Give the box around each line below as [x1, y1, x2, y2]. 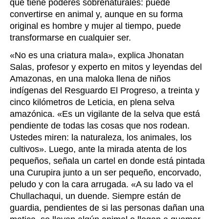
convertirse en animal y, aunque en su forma [10, 9, 183, 20]
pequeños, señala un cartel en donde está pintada [10, 156, 205, 166]
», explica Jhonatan [108, 50, 184, 61]
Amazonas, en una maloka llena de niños [10, 74, 171, 84]
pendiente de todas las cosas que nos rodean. [10, 121, 190, 131]
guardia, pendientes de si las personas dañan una [10, 203, 204, 213]
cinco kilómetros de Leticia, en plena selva [10, 97, 175, 108]
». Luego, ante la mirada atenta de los [39, 144, 187, 154]
